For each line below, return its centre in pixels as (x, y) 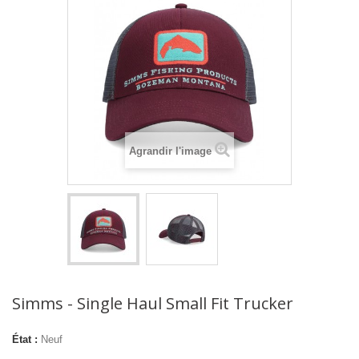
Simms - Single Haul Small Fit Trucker (153, 304)
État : (25, 340)
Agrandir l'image (170, 151)
